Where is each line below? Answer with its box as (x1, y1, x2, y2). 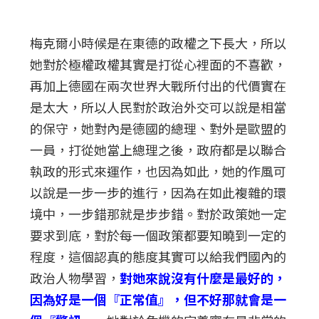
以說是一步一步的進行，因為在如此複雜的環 (30, 182, 287, 202)
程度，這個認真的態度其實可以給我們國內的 (30, 246, 287, 266)
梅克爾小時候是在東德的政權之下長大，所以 (30, 33, 287, 52)
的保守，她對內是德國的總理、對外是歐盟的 (30, 118, 287, 137)
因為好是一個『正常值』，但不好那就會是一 (30, 289, 287, 308)
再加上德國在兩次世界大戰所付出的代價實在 (30, 75, 287, 95)
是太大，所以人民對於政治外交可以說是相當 (30, 97, 287, 116)
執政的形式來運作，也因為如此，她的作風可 (30, 161, 287, 180)
